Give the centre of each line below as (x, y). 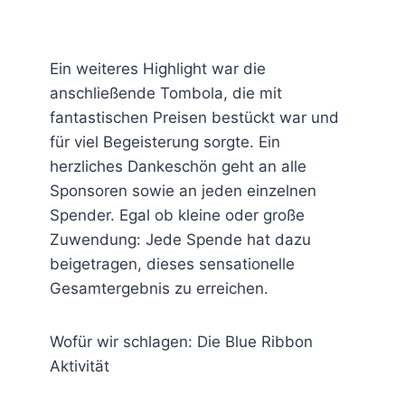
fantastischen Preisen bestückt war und (194, 117)
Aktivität (79, 366)
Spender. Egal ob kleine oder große (177, 215)
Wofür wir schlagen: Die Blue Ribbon (181, 341)
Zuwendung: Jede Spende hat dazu (180, 239)
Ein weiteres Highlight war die (157, 68)
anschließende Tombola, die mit (165, 93)
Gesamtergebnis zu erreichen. (159, 288)
